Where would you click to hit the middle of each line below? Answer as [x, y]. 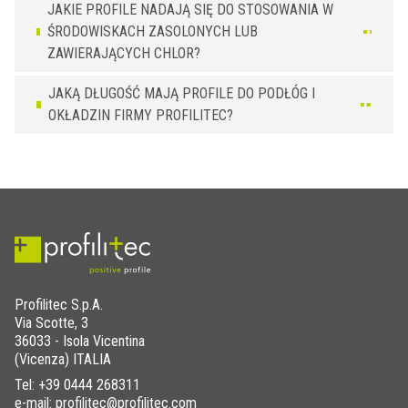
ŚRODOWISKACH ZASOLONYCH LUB [152, 31]
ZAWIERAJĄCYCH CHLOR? [123, 53]
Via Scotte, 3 [51, 322]
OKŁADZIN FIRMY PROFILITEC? [141, 115]
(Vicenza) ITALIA [63, 359]
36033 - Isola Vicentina [80, 341]
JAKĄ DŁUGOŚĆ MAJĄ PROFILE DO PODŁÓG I [182, 93]
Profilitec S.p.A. [59, 304]
